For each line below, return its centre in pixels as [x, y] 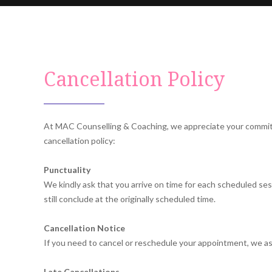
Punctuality [70, 170]
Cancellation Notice [84, 228]
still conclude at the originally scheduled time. [130, 199]
